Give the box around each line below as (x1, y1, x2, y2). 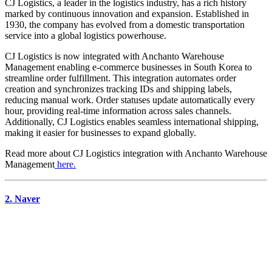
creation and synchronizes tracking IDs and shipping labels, (5, 83, 232, 94)
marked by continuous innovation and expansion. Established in (5, 8, 249, 19)
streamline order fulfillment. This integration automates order (5, 72, 236, 83)
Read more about (5, 148, 73, 158)
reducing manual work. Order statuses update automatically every (5, 94, 255, 105)
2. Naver (5, 193, 40, 204)
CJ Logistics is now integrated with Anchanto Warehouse (5, 50, 224, 61)
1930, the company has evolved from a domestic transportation (5, 19, 245, 30)
